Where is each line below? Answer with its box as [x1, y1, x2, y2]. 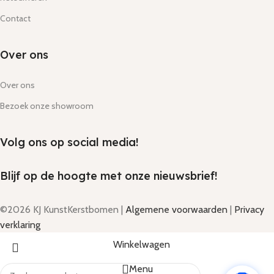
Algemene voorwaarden [125, 203, 228, 215]
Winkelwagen [113, 238, 170, 250]
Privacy [234, 203, 264, 215]
